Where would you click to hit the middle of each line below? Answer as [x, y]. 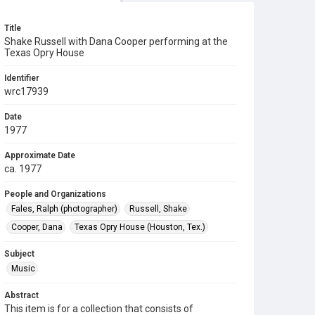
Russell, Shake [158, 209]
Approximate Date [40, 155]
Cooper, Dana [37, 227]
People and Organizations [55, 194]
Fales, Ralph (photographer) [64, 209]
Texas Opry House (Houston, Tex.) [140, 227]
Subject [19, 254]
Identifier [22, 78]
